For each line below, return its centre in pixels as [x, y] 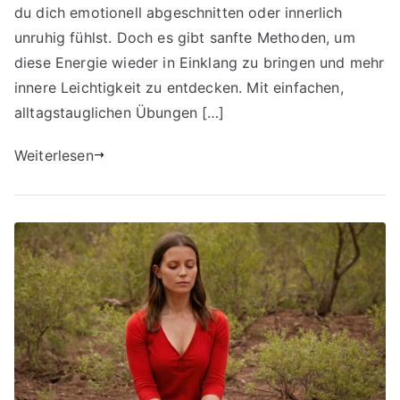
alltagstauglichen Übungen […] [120, 112]
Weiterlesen [54, 155]
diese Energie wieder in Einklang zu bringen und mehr [200, 62]
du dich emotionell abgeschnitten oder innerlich [179, 12]
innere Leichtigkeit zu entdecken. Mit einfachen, [179, 87]
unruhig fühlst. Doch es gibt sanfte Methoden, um [185, 37]
